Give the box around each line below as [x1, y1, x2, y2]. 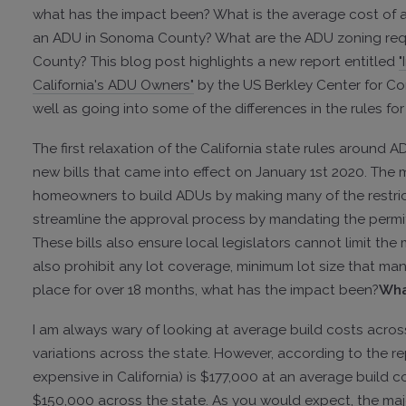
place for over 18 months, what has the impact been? [33, 282, 379, 299]
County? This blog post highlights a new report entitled [33, 53, 399, 71]
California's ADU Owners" [33, 77, 194, 94]
